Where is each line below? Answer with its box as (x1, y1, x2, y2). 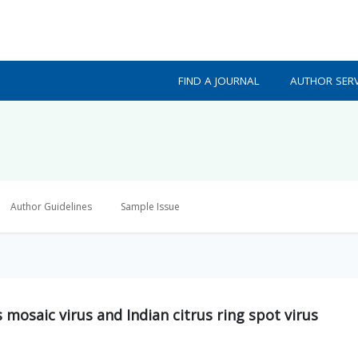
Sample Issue (121, 200, 180, 213)
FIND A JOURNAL (178, 74, 261, 88)
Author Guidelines (10, 200, 92, 213)
